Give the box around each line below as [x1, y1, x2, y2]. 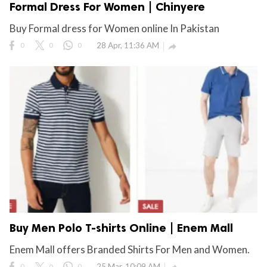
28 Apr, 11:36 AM [97, 40, 159, 50]
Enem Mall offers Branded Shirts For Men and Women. [10, 243, 250, 256]
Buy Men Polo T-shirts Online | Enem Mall [10, 221, 233, 235]
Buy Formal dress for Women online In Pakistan [10, 21, 219, 35]
